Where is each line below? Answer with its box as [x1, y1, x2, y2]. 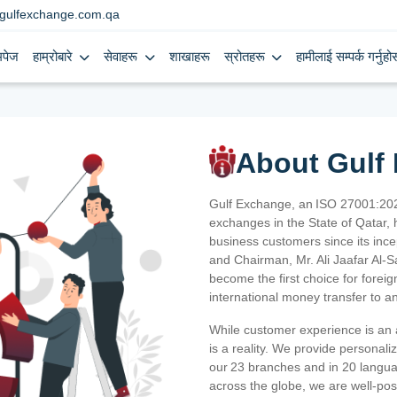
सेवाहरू [104, 50, 142, 64]
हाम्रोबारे [33, 50, 77, 64]
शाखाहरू [168, 50, 210, 64]
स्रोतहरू [223, 50, 269, 64]
